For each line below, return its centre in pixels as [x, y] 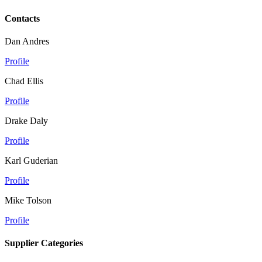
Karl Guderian [31, 160]
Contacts [22, 18]
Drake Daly [26, 120]
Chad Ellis [24, 81]
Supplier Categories [44, 243]
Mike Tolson [28, 200]
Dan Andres [27, 41]
